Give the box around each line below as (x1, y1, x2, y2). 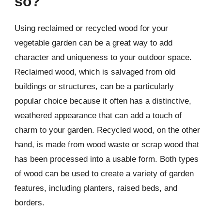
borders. (15, 198, 45, 207)
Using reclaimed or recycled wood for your (15, 24, 168, 33)
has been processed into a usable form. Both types (15, 155, 199, 164)
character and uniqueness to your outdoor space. (15, 53, 192, 62)
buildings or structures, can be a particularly (15, 82, 174, 91)
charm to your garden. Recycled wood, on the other (15, 125, 200, 135)
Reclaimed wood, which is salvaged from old (15, 67, 175, 77)
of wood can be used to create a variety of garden (15, 169, 194, 178)
